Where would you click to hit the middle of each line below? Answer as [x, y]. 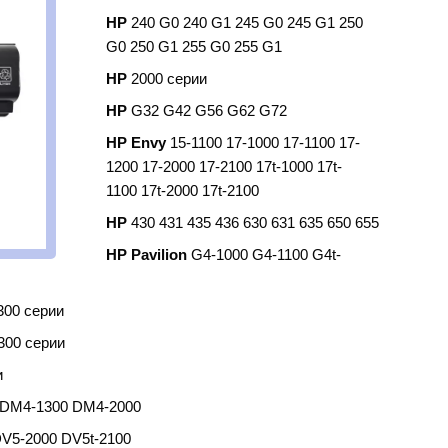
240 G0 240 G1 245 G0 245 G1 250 [247, 23]
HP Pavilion [148, 255]
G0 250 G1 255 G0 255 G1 [194, 47]
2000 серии [169, 79]
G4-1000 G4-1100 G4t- [266, 255]
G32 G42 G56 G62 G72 [209, 111]
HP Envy [138, 143]
